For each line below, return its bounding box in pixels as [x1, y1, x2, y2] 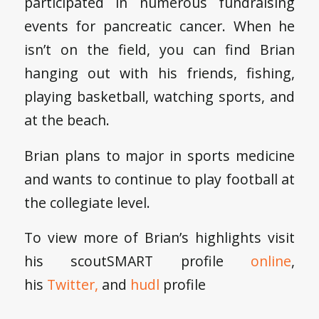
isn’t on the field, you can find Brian [23, 40, 296, 60]
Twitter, [46, 275, 98, 295]
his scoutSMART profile [23, 251, 251, 271]
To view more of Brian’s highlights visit [23, 228, 296, 248]
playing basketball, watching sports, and [23, 87, 296, 107]
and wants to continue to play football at [23, 169, 296, 189]
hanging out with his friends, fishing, [23, 63, 296, 83]
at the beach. [23, 110, 110, 130]
